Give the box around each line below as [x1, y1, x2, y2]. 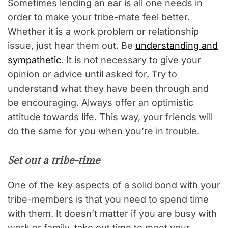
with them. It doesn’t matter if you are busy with [8, 208, 217, 219]
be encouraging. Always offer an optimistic [8, 97, 193, 108]
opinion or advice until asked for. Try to [8, 69, 177, 80]
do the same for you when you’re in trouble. [8, 126, 199, 137]
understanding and [135, 40, 218, 51]
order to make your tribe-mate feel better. [8, 12, 190, 23]
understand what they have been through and [8, 83, 209, 94]
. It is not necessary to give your [61, 54, 201, 66]
